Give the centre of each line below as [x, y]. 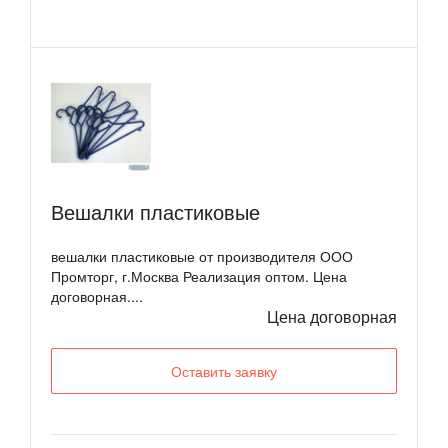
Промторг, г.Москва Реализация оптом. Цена [199, 275]
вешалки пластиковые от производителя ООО [202, 255]
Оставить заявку [224, 370]
